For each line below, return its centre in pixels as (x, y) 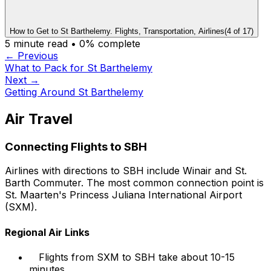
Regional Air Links (47, 232)
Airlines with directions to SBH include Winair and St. (126, 171)
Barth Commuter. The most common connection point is (134, 183)
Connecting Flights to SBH (76, 146)
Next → (22, 80)
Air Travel (39, 119)
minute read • (45, 43)
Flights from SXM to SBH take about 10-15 (137, 257)
